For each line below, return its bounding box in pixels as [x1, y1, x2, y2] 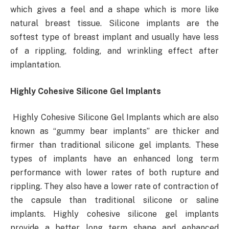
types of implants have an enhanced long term [10, 154, 219, 164]
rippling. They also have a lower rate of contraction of [10, 181, 219, 192]
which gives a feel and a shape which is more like [10, 5, 219, 15]
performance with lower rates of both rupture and [10, 168, 219, 178]
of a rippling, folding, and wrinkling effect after [10, 46, 219, 56]
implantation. [10, 60, 61, 70]
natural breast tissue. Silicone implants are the [10, 18, 219, 29]
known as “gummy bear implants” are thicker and [10, 126, 219, 136]
